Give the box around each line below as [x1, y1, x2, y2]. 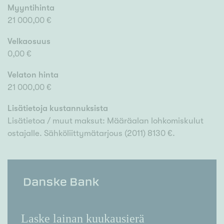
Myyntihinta [7, 3, 54, 13]
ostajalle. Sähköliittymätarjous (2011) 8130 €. [7, 128, 175, 138]
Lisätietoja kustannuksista [7, 103, 108, 113]
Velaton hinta [7, 70, 58, 80]
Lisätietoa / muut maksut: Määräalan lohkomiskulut [7, 116, 203, 126]
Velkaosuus [7, 36, 50, 46]
